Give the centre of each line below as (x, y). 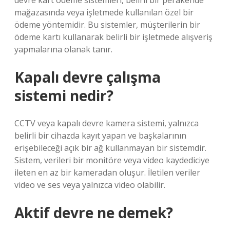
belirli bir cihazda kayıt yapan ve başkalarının (100, 136)
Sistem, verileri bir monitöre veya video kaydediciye (112, 160)
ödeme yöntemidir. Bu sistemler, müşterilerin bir (107, 25)
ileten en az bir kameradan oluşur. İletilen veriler (107, 172)
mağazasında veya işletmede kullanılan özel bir (104, 12)
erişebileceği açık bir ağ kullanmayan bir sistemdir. (110, 148)
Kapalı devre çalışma (88, 77)
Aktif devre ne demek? (94, 213)
